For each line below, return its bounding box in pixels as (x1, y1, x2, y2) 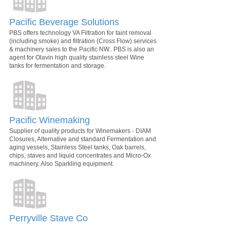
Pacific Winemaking (9, 115, 90, 126)
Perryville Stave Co (9, 213, 88, 224)
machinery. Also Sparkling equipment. (9, 160, 114, 168)
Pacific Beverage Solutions (9, 17, 119, 28)
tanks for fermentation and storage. (9, 62, 106, 70)
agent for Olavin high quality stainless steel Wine (9, 54, 144, 62)
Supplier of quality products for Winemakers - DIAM (9, 127, 151, 135)
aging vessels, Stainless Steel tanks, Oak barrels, (9, 144, 146, 151)
